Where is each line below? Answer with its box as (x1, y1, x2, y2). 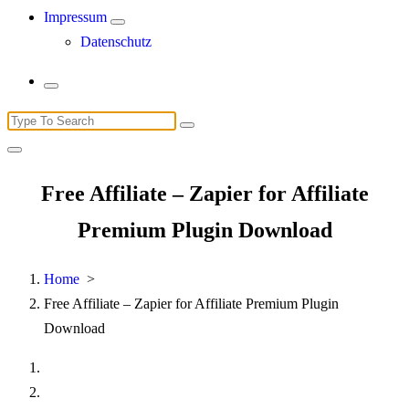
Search (6, 111, 46, 127)
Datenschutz (80, 34, 152, 49)
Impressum (44, 9, 107, 25)
